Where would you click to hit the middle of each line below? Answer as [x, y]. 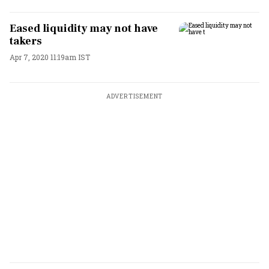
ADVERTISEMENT [134, 96]
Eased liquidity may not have [84, 29]
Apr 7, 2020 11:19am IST [50, 57]
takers [26, 41]
